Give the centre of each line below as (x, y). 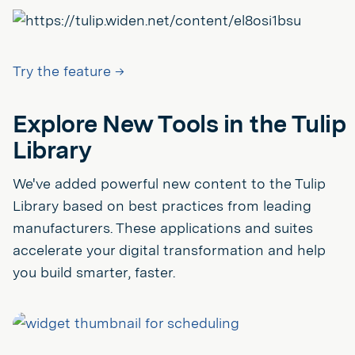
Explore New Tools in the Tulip (179, 123)
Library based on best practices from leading (162, 205)
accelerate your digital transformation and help (169, 250)
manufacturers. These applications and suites (163, 227)
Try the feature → (69, 71)
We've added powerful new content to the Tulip (169, 183)
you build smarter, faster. (94, 272)
